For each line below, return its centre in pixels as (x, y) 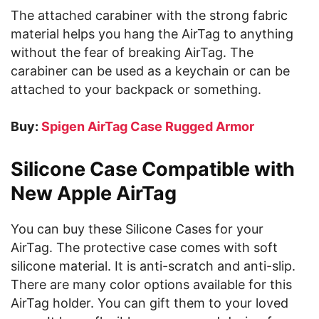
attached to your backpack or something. (136, 89)
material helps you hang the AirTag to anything (152, 34)
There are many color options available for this (151, 284)
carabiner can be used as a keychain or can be (150, 71)
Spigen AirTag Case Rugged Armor (148, 126)
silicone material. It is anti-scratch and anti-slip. (153, 266)
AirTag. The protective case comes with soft (144, 247)
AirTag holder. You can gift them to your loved (150, 303)
